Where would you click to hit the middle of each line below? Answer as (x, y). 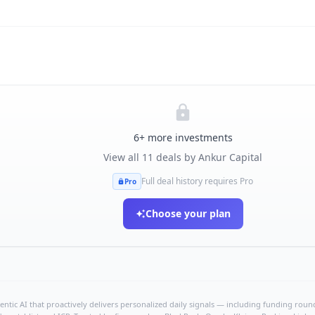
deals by (176, 157)
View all (123, 157)
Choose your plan (188, 213)
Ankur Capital (230, 157)
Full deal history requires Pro (198, 181)
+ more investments (186, 137)
